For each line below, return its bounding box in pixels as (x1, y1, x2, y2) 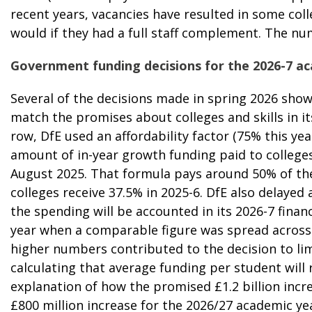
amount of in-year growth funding (10, 146, 216, 163)
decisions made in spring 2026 (97, 89, 278, 107)
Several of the (10, 89, 97, 107)
